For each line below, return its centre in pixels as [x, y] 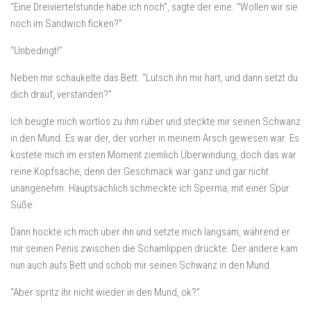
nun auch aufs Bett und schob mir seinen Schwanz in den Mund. [141, 265]
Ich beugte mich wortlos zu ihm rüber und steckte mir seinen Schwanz [155, 121]
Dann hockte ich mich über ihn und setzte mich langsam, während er [150, 232]
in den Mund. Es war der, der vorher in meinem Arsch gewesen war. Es [155, 138]
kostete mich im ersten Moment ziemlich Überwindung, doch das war [153, 155]
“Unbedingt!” [36, 51]
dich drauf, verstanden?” [61, 94]
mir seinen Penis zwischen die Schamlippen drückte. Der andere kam [154, 249]
